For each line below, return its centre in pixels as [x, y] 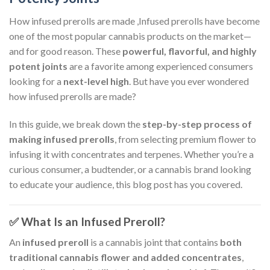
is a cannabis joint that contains [154, 242]
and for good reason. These [66, 51]
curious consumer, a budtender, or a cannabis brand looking [130, 169]
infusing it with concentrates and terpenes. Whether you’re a [131, 154]
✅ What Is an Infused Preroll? [87, 221]
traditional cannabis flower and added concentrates [125, 257]
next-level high [96, 81]
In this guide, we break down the [76, 124]
